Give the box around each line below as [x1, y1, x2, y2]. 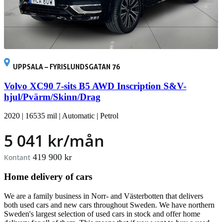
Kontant [4, 153, 30, 163]
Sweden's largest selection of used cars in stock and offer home [4, 209, 200, 218]
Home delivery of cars [4, 171, 92, 182]
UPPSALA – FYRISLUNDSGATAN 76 [13, 62, 120, 71]
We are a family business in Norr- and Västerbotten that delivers [4, 191, 203, 200]
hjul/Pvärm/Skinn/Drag [4, 91, 101, 102]
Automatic [62, 111, 95, 120]
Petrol [100, 111, 118, 120]
